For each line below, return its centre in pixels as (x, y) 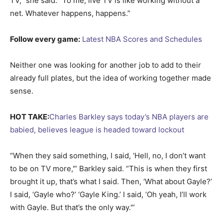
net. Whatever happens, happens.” (70, 13)
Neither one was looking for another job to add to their (106, 65)
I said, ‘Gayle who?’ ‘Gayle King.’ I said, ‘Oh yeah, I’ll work (108, 194)
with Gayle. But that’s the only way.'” (72, 207)
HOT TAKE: (30, 116)
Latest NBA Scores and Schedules (142, 39)
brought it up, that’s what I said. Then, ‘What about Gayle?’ (111, 181)
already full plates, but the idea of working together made (111, 78)
